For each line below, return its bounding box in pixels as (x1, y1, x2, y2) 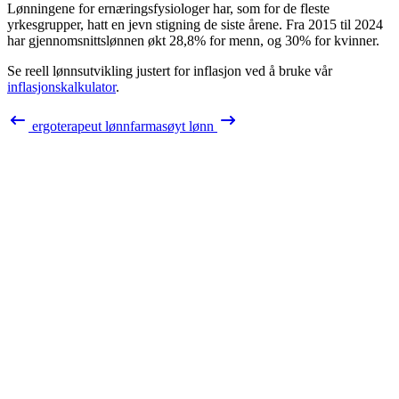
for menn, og (206, 32, 285, 48)
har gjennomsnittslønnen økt (7, 32, 169, 48)
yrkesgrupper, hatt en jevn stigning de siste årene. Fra (7, 16, 308, 32)
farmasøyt (130, 118, 185, 134)
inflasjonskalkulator (7, 78, 116, 94)
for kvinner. (311, 32, 379, 48)
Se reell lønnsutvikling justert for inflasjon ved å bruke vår (7, 62, 332, 78)
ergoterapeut (32, 118, 102, 134)
